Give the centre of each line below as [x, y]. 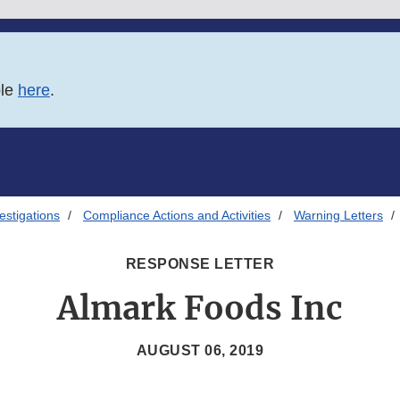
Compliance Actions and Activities [177, 216]
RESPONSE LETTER [200, 264]
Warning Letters [338, 216]
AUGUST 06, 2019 [200, 351]
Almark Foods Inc [200, 309]
